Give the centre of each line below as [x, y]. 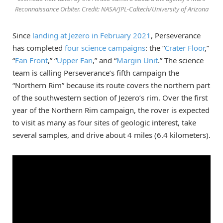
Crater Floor [185, 48]
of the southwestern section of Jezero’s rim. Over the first [110, 97]
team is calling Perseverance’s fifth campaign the [96, 72]
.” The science [181, 60]
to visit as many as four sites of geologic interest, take [104, 122]
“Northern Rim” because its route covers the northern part [111, 85]
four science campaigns [105, 48]
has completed [39, 48]
